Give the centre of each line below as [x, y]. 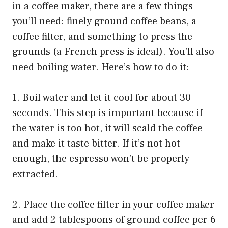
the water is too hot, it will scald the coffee [107, 129]
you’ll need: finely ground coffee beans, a [104, 22]
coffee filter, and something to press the [102, 37]
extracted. [35, 174]
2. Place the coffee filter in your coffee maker [113, 205]
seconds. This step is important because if [107, 113]
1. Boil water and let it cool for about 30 [102, 98]
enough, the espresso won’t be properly [101, 159]
